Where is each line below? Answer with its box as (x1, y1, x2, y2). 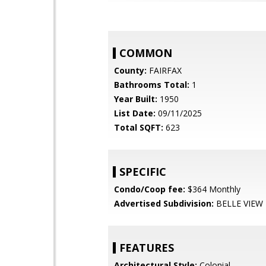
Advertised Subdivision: (114, 198, 214, 209)
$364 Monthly (185, 183, 240, 195)
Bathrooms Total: (114, 79, 189, 90)
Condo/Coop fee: (114, 183, 185, 195)
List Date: (114, 107, 156, 119)
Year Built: (114, 93, 157, 104)
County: (114, 65, 147, 76)
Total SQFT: (114, 122, 163, 133)
